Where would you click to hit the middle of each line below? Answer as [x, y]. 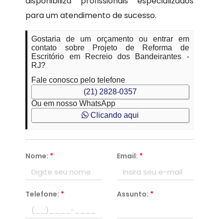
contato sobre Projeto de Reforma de [110, 48]
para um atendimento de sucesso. [91, 16]
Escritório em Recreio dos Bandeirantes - [110, 57]
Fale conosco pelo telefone [78, 80]
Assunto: [133, 194]
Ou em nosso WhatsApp [74, 104]
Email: [128, 156]
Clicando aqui [114, 115]
